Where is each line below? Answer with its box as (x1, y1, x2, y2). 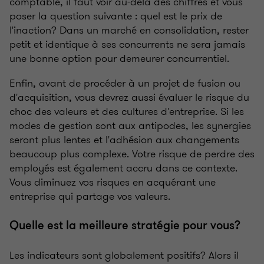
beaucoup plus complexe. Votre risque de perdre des (9, 146, 255, 162)
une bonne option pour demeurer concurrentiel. (9, 51, 229, 67)
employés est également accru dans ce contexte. (9, 160, 237, 176)
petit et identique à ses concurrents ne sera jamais (9, 37, 245, 52)
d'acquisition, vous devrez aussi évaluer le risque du (9, 90, 249, 105)
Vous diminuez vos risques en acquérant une (9, 174, 216, 190)
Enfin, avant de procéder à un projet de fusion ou (9, 75, 240, 91)
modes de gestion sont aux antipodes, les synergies (9, 118, 251, 134)
